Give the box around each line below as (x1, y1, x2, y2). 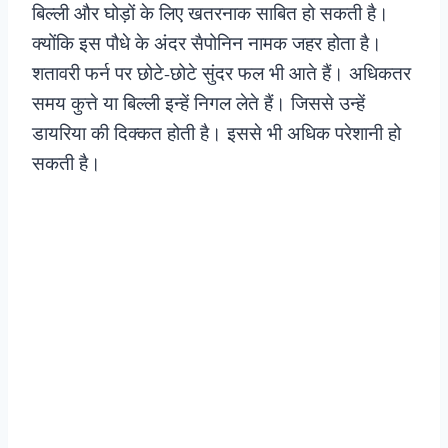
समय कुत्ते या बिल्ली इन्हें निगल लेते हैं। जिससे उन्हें (32, 90, 365, 116)
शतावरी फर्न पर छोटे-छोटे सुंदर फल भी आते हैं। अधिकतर (32, 60, 411, 86)
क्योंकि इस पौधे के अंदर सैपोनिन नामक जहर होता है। (32, 30, 382, 56)
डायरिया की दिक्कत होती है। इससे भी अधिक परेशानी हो (32, 120, 401, 146)
